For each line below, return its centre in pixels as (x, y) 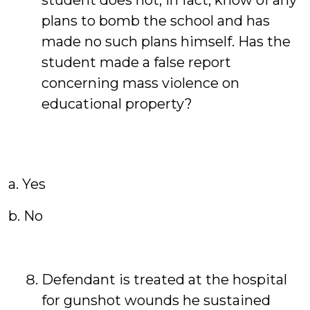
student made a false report (136, 62)
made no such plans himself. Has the (166, 42)
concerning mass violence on (140, 83)
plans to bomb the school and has (156, 21)
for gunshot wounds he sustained (156, 300)
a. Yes (27, 184)
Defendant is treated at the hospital (164, 280)
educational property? (117, 104)
